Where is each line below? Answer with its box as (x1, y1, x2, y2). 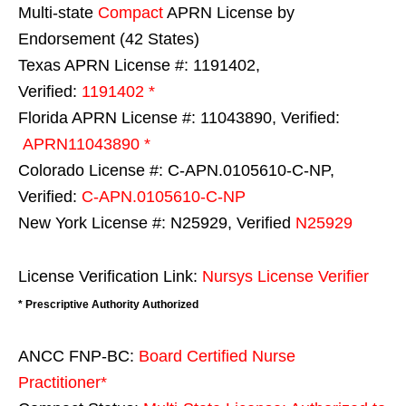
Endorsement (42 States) (18, 30, 199, 49)
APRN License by (163, 4, 295, 23)
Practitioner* (18, 373, 107, 392)
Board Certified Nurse (139, 347, 295, 366)
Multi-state (18, 4, 98, 23)
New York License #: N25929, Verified (18, 214, 291, 233)
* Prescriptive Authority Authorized (18, 298, 198, 312)
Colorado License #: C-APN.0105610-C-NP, (18, 161, 334, 180)
